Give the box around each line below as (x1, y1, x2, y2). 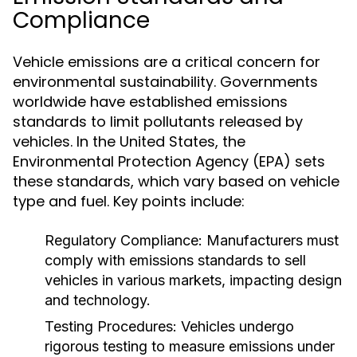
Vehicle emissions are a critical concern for (13, 52, 320, 72)
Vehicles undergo (177, 318, 294, 335)
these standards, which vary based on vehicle (13, 171, 339, 191)
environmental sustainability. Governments (13, 72, 318, 92)
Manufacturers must (202, 232, 339, 249)
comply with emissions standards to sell (45, 252, 306, 269)
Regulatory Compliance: (45, 232, 202, 249)
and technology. (45, 292, 151, 308)
